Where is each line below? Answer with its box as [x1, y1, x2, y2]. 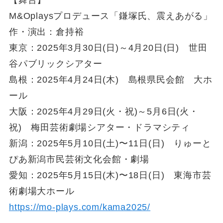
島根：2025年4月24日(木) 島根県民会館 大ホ [8, 75, 213, 85]
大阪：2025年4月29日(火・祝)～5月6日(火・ [8, 107, 199, 117]
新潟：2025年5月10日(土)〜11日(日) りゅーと [8, 138, 212, 149]
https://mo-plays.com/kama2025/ [8, 202, 151, 213]
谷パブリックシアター [8, 59, 103, 69]
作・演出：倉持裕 [8, 27, 84, 37]
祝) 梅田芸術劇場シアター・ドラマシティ [8, 122, 191, 133]
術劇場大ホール [8, 186, 75, 197]
